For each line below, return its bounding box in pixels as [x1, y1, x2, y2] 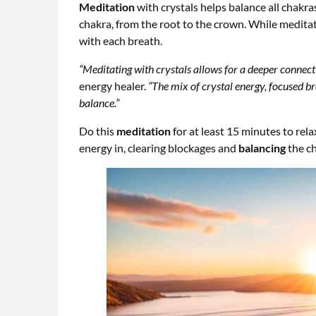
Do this [79, 123, 116, 138]
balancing [238, 140, 286, 154]
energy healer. [79, 78, 148, 92]
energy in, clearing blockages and [79, 140, 238, 154]
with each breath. [79, 33, 162, 47]
